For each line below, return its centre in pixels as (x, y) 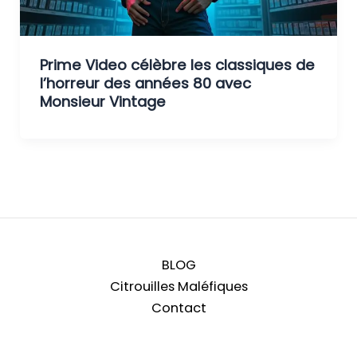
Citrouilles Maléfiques (178, 286)
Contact (178, 308)
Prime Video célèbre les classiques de (177, 65)
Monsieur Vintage (102, 101)
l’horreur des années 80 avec (145, 83)
